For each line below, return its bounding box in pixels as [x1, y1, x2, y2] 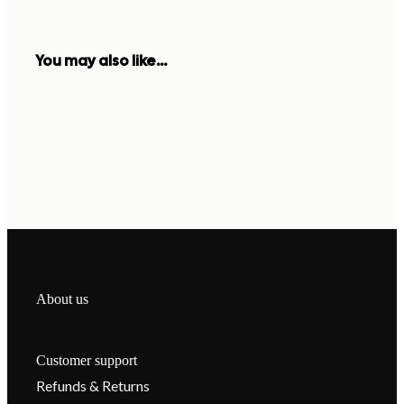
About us [36, 291, 88, 308]
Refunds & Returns [36, 377, 150, 395]
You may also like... [36, 51, 167, 71]
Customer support [36, 353, 137, 369]
